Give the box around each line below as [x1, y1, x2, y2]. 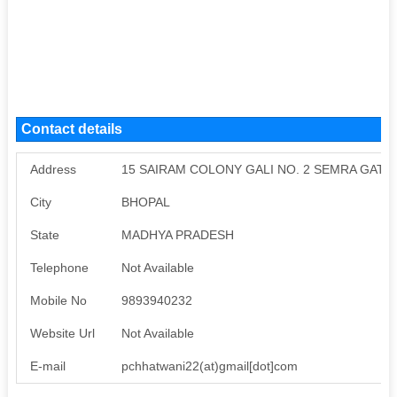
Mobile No [29, 292, 87, 307]
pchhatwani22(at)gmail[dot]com [121, 358, 298, 373]
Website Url [29, 325, 95, 340]
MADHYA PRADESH [121, 227, 234, 242]
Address [29, 161, 76, 176]
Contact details [20, 121, 122, 136]
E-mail [29, 358, 66, 373]
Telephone [29, 260, 89, 275]
